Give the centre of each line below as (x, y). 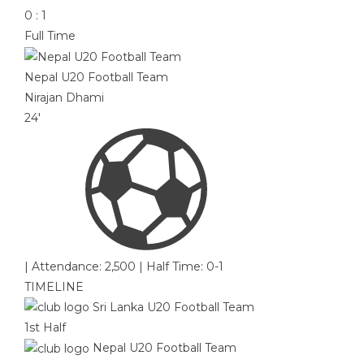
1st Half (45, 328)
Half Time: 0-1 (185, 266)
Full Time (50, 35)
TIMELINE (54, 286)
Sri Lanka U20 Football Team (173, 307)
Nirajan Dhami (64, 97)
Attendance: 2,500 (84, 266)
